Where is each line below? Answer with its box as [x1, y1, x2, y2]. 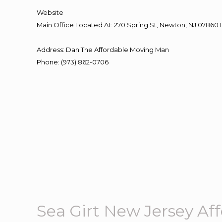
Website [37, 8, 64, 16]
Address [37, 46, 63, 54]
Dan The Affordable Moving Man [66, 46, 169, 54]
